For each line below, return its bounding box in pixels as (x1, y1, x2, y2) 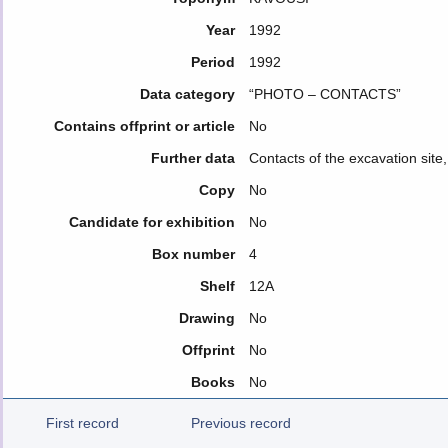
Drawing (178, 310, 235, 326)
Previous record (191, 415, 291, 431)
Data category (139, 86, 235, 102)
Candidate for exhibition (68, 214, 235, 230)
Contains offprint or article (53, 118, 235, 134)
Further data (150, 150, 235, 166)
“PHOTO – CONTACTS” (248, 86, 401, 102)
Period (190, 54, 235, 70)
